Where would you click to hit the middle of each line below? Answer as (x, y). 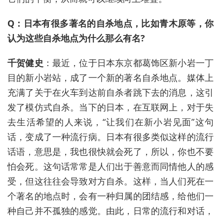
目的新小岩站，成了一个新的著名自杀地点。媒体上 (110, 78)
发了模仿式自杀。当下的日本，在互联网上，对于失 (110, 107)
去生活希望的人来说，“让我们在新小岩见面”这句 (110, 122)
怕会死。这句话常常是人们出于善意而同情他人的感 (110, 166)
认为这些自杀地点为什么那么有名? (76, 38)
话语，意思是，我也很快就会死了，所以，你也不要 (110, 152)
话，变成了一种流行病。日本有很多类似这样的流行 (110, 137)
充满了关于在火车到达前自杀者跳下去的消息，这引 (110, 92)
